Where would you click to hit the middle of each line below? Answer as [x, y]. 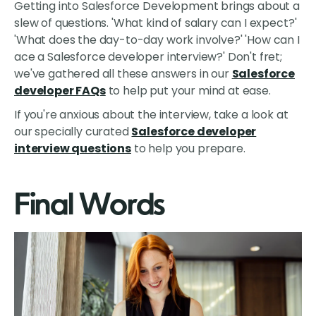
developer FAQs [60, 91]
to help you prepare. [188, 149]
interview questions [73, 149]
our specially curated [73, 132]
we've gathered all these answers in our [123, 74]
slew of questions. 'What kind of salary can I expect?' [156, 23]
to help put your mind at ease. [188, 91]
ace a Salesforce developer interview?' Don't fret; [148, 57]
